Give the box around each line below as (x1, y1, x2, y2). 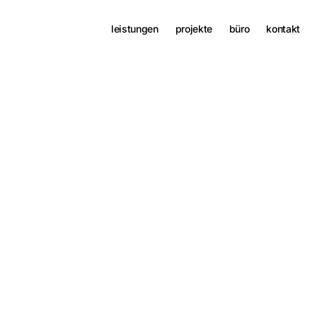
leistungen (111, 22, 158, 35)
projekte (175, 22, 212, 35)
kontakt (266, 22, 300, 35)
